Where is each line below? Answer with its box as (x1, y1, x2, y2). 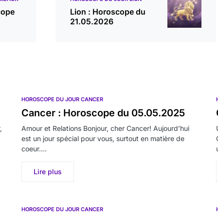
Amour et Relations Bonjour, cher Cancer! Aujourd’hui (21, 124, 189, 132)
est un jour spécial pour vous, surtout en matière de (21, 134, 184, 143)
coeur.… (21, 145, 47, 153)
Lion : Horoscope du (70, 7, 145, 17)
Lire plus (34, 167, 62, 176)
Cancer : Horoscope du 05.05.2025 (21, 107, 185, 119)
